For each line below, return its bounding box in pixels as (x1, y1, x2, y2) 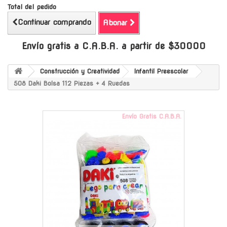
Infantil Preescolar (134, 67, 188, 75)
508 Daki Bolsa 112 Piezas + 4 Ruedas (14, 79, 130, 87)
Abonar (103, 18, 127, 27)
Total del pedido (8, 3, 56, 11)
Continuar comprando (18, 17, 91, 27)
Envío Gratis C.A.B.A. (122, 112, 181, 120)
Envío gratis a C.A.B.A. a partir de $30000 (21, 40, 206, 51)
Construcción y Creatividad (40, 67, 120, 75)
